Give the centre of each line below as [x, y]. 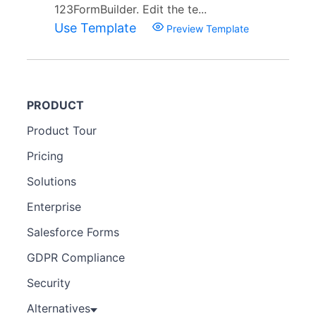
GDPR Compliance [76, 257]
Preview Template [206, 28]
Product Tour [62, 130]
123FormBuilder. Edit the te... [130, 9]
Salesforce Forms [73, 232]
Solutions [51, 181]
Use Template [97, 28]
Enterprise [54, 206]
